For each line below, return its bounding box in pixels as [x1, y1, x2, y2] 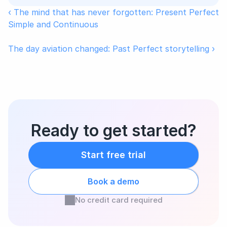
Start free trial [81, 149, 146, 160]
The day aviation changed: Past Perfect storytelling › [8, 44, 215, 54]
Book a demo [88, 176, 139, 186]
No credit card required [74, 195, 163, 205]
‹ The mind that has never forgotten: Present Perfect [8, 7, 219, 17]
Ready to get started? [30, 121, 197, 140]
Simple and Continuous [8, 19, 98, 29]
